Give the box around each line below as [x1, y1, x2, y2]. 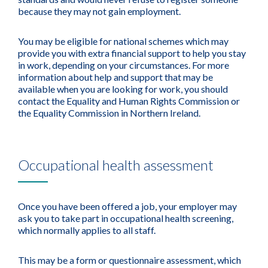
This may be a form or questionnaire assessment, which [18, 254, 241, 266]
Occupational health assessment [18, 156, 214, 173]
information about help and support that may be [18, 71, 213, 83]
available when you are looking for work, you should [18, 83, 228, 95]
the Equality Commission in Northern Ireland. [18, 107, 200, 118]
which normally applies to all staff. [18, 224, 156, 236]
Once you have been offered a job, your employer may [18, 200, 237, 212]
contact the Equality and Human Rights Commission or [18, 95, 240, 106]
